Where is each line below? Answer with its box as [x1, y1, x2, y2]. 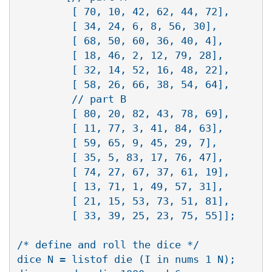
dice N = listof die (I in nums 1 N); [17, 253, 236, 265]
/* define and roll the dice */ [17, 238, 199, 251]
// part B [17, 92, 126, 105]
